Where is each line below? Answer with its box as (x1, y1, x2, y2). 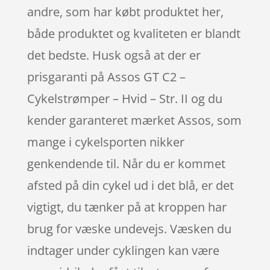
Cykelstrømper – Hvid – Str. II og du (27, 90, 222, 107)
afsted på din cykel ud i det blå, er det (27, 177, 234, 193)
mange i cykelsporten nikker (27, 133, 184, 150)
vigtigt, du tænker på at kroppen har (27, 198, 227, 215)
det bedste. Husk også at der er (27, 46, 201, 63)
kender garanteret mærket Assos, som (27, 111, 242, 128)
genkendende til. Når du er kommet (27, 155, 225, 172)
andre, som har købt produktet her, (27, 3, 224, 20)
